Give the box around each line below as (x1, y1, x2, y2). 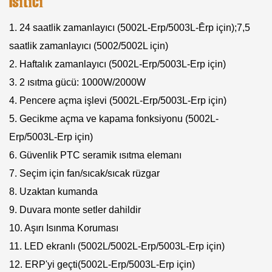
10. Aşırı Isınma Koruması (9, 223, 118, 234)
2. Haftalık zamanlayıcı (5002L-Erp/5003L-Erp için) (9, 59, 226, 70)
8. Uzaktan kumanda (9, 186, 98, 197)
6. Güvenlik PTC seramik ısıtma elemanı (9, 150, 182, 161)
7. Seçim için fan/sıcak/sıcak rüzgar (9, 168, 160, 179)
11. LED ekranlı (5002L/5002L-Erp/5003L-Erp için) (9, 241, 225, 252)
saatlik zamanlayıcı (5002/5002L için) (9, 41, 168, 52)
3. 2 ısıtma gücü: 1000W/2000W (9, 77, 146, 88)
